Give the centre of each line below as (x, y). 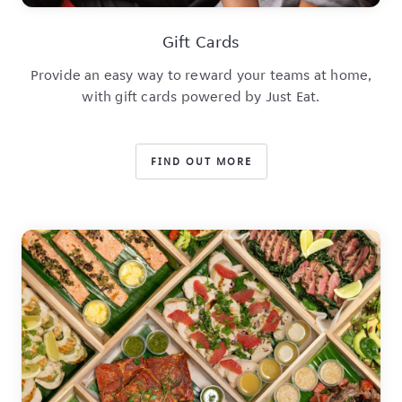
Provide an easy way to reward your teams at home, (201, 74)
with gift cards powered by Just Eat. (201, 96)
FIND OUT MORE (201, 161)
